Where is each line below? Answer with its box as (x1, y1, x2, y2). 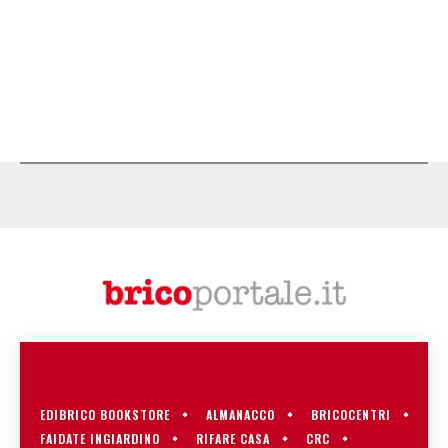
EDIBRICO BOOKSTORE (40, 405, 170, 423)
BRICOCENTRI (311, 405, 391, 423)
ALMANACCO (206, 405, 275, 423)
